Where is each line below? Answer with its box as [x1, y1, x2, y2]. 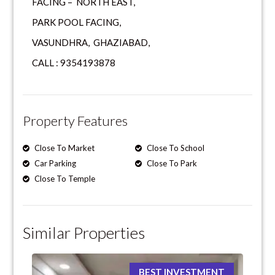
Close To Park [145, 158, 198, 168]
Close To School [145, 142, 205, 153]
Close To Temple [33, 173, 96, 184]
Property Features [23, 112, 128, 129]
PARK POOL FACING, [32, 16, 122, 28]
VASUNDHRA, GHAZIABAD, [32, 36, 150, 48]
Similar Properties [23, 222, 145, 242]
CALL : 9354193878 [32, 56, 116, 68]
